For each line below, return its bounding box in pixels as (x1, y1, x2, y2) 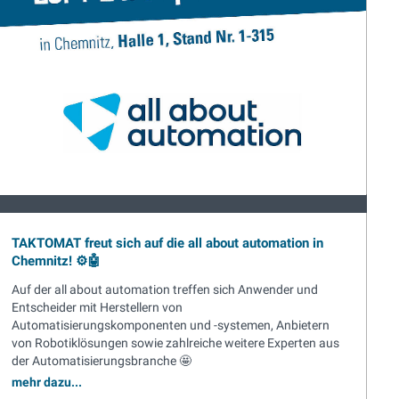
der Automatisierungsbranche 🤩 (12, 354, 191, 369)
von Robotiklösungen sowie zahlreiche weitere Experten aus (12, 336, 339, 351)
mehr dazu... (12, 375, 82, 390)
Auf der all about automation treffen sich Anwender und (12, 282, 318, 297)
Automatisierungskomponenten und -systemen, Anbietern (12, 318, 330, 333)
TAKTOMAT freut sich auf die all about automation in (12, 235, 323, 252)
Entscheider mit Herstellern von (12, 300, 183, 315)
